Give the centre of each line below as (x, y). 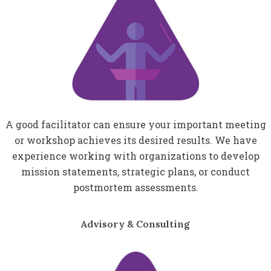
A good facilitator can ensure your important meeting (135, 125)
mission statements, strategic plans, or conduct (135, 172)
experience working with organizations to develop (135, 156)
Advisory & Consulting (135, 224)
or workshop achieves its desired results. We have (135, 140)
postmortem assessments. (135, 188)
